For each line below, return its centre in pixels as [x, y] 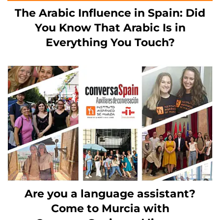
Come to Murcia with [110, 208]
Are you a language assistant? [110, 193]
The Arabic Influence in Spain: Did [110, 13]
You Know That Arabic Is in [110, 27]
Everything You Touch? [110, 42]
